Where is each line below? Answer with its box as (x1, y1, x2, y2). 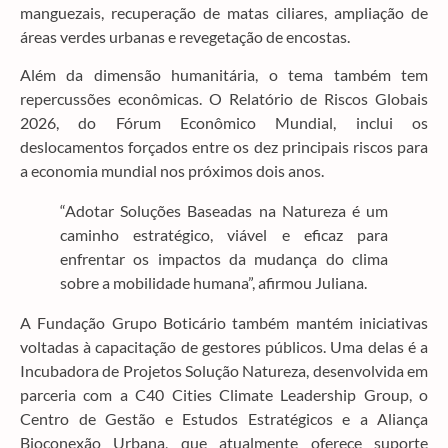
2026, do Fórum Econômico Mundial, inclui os (20, 112, 428, 132)
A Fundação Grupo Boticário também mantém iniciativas (20, 312, 428, 332)
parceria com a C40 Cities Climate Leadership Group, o (20, 384, 428, 404)
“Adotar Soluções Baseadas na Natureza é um (60, 200, 388, 220)
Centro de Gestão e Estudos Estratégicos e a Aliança (20, 408, 428, 428)
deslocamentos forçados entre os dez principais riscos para (20, 136, 428, 156)
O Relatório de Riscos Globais (209, 88, 428, 108)
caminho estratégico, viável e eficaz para (60, 224, 388, 244)
